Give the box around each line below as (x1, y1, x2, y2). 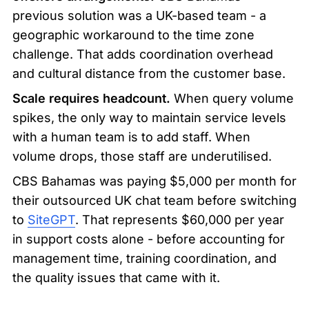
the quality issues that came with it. (12, 270, 220, 285)
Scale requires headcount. (12, 90, 170, 106)
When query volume (170, 90, 294, 106)
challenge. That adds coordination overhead (12, 46, 273, 61)
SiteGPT (28, 212, 75, 227)
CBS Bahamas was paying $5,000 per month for (12, 173, 297, 188)
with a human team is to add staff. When (12, 129, 250, 144)
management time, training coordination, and (12, 250, 277, 266)
